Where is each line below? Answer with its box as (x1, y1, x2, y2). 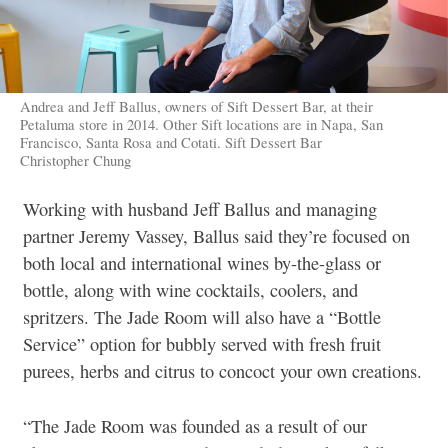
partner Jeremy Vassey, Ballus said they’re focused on (23, 224, 410, 249)
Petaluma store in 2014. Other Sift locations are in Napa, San (19, 113, 383, 134)
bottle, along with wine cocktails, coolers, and (23, 278, 358, 303)
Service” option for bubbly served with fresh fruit (23, 332, 381, 357)
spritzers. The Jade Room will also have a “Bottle (23, 305, 381, 330)
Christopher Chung (19, 149, 131, 170)
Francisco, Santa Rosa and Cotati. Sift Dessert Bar (19, 131, 322, 152)
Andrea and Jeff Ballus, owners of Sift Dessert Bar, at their (19, 95, 373, 116)
